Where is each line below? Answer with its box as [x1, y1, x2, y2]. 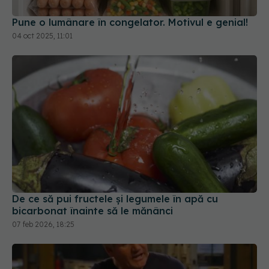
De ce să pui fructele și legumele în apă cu [12, 158, 218, 171]
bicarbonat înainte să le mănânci [12, 170, 173, 183]
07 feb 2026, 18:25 [12, 185, 74, 195]
